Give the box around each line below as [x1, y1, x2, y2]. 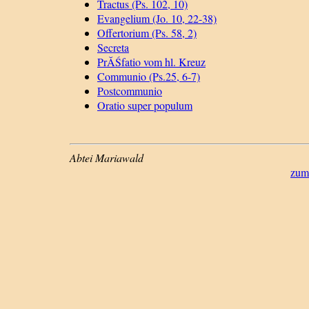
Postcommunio [97, 83, 162, 99]
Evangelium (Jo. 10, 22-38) [97, 11, 217, 26]
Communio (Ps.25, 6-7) [97, 69, 200, 84]
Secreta [97, 40, 129, 55]
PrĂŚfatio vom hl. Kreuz [97, 54, 206, 70]
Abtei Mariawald [70, 150, 143, 166]
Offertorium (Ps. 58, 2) [97, 26, 197, 41]
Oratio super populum [97, 98, 192, 113]
